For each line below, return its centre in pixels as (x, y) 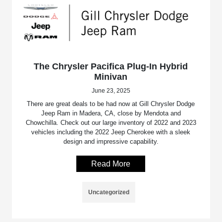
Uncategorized (109, 193)
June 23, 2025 (111, 91)
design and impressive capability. (111, 142)
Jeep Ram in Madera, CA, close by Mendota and (111, 113)
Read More (111, 164)
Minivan (111, 77)
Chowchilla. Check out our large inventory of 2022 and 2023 (111, 123)
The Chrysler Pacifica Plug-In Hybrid (111, 67)
